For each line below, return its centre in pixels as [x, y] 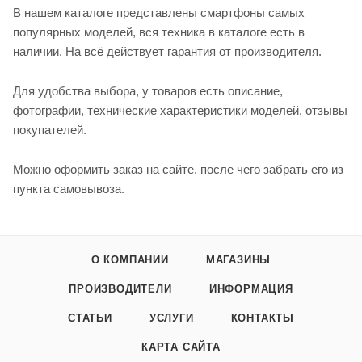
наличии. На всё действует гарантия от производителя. [167, 51]
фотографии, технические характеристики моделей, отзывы [180, 110]
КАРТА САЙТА [181, 347]
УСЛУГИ [171, 318]
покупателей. [50, 129]
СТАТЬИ [90, 318]
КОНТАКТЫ [263, 318]
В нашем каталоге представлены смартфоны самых [159, 12]
